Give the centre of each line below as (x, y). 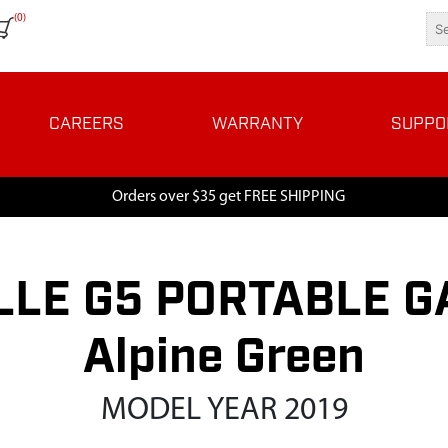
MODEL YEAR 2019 (224, 411)
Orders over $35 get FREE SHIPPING (228, 197)
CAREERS (86, 124)
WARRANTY (257, 124)
